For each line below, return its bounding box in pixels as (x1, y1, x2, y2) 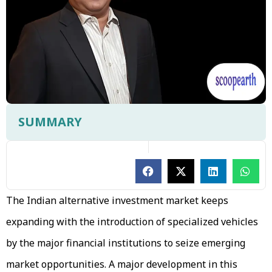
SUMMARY (18, 113, 82, 130)
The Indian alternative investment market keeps (6, 193, 228, 207)
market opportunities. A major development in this (6, 257, 237, 271)
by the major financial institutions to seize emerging (6, 236, 245, 250)
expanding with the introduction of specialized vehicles (6, 214, 258, 228)
